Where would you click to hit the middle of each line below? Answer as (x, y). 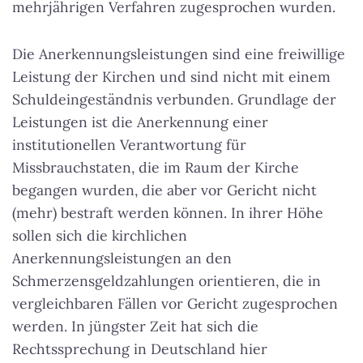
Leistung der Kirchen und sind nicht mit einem (171, 77)
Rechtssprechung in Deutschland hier (140, 349)
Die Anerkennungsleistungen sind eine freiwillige (179, 54)
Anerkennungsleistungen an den (122, 258)
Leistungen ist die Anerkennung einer (140, 122)
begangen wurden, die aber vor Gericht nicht (164, 190)
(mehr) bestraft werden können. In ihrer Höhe (168, 213)
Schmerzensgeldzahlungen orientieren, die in (167, 281)
